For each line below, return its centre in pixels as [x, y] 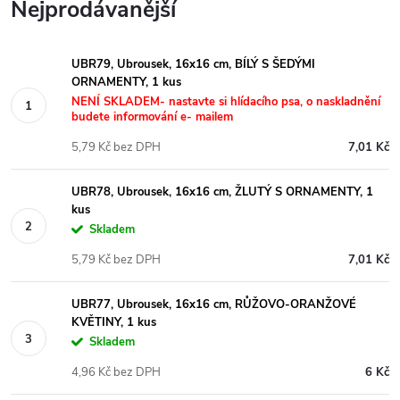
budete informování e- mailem [152, 117]
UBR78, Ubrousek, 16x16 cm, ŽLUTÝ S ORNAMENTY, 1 [222, 192]
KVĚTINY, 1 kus [114, 322]
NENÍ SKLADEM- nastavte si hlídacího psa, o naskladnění [226, 102]
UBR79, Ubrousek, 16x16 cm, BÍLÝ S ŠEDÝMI [193, 64]
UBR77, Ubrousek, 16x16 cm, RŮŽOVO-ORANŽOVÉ [214, 304]
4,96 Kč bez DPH [116, 372]
